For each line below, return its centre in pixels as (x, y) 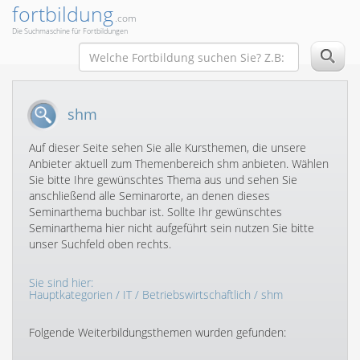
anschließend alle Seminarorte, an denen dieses (149, 196)
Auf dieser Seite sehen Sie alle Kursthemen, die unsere (168, 147)
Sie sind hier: (61, 282)
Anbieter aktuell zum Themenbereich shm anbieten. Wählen (179, 164)
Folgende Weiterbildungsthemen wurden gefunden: (157, 332)
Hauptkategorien (71, 295)
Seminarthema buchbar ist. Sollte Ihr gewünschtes (155, 212)
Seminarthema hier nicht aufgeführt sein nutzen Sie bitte (172, 228)
